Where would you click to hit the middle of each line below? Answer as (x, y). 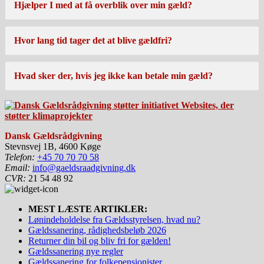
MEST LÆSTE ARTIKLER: (88, 209)
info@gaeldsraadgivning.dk (84, 168)
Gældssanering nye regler (76, 252)
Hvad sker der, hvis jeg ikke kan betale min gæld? (113, 76)
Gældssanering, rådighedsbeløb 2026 (97, 230)
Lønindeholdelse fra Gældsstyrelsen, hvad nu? (114, 220)
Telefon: (20, 157)
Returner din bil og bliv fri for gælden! (100, 241)
